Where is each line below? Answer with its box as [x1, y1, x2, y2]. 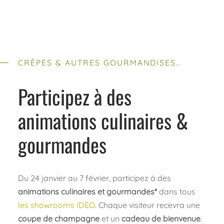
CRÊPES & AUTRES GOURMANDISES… [17, 57, 181, 68]
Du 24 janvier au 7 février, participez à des [17, 173, 171, 183]
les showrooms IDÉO [17, 200, 95, 210]
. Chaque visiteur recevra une [94, 200, 200, 210]
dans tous [156, 186, 195, 197]
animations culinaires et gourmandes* [17, 186, 157, 197]
